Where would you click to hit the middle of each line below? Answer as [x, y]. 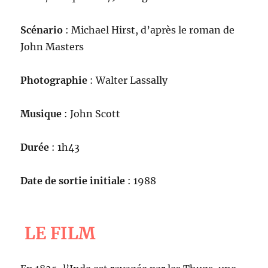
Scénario [42, 30]
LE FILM [60, 233]
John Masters [52, 47]
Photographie [54, 80]
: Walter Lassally [128, 80]
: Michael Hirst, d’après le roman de [149, 30]
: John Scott [92, 114]
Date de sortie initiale [73, 181]
